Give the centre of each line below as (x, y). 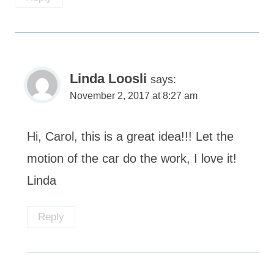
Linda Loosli (108, 79)
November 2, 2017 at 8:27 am (134, 96)
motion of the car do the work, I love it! (132, 159)
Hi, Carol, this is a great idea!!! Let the (130, 137)
